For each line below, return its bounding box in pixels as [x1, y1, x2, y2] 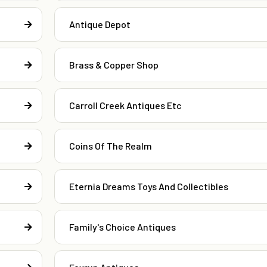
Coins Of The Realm [69, 140, 152, 152]
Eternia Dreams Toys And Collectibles [69, 181, 228, 193]
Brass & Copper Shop [69, 59, 159, 71]
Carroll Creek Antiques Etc [69, 100, 182, 111]
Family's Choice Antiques [69, 221, 176, 233]
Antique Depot [69, 18, 131, 30]
